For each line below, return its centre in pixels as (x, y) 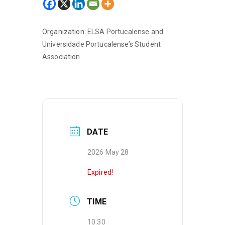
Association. (62, 57)
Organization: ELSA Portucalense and (103, 31)
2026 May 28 (108, 152)
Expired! (100, 172)
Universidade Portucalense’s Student (102, 44)
